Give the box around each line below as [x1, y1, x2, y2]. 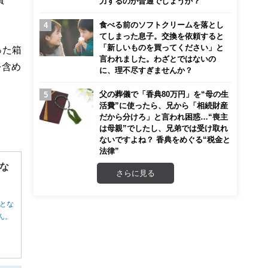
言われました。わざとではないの [99, 55, 216, 62]
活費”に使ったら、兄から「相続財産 [99, 102, 228, 109]
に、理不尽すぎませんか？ [99, 66, 193, 74]
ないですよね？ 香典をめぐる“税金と [99, 136, 230, 143]
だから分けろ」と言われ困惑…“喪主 [99, 113, 228, 120]
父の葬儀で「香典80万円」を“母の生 [99, 90, 229, 98]
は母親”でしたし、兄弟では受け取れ [99, 124, 228, 132]
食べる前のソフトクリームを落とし [99, 21, 224, 28]
